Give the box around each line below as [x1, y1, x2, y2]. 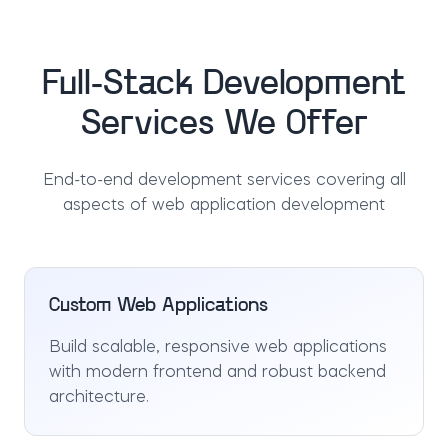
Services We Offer [80, 107, 368, 143]
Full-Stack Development [42, 67, 406, 103]
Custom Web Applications [49, 296, 268, 316]
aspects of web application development [63, 198, 385, 214]
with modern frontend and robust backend [49, 365, 386, 381]
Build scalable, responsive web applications [49, 340, 387, 356]
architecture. [49, 390, 149, 406]
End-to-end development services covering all [42, 173, 406, 189]
